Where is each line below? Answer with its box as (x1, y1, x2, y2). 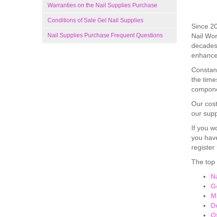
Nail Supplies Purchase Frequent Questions (47, 32, 163, 39)
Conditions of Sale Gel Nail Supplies (47, 17, 143, 24)
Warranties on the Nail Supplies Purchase (47, 2, 157, 9)
